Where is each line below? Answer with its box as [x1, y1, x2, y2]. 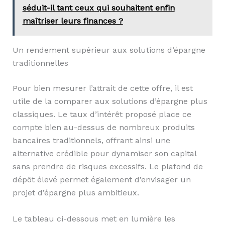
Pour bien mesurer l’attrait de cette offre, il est [12, 83, 193, 93]
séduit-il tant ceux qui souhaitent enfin [22, 3, 175, 13]
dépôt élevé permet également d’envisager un [12, 175, 191, 185]
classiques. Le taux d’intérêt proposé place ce [12, 109, 191, 120]
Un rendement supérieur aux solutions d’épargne [12, 45, 205, 55]
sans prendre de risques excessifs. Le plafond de [12, 162, 203, 172]
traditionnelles [12, 58, 68, 68]
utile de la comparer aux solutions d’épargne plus [12, 96, 207, 106]
